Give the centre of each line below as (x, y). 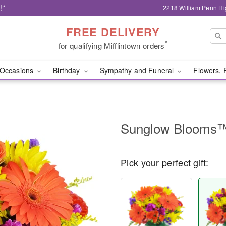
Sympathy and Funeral (138, 70)
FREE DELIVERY (113, 32)
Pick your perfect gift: (164, 162)
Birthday (68, 70)
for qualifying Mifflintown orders (111, 45)
